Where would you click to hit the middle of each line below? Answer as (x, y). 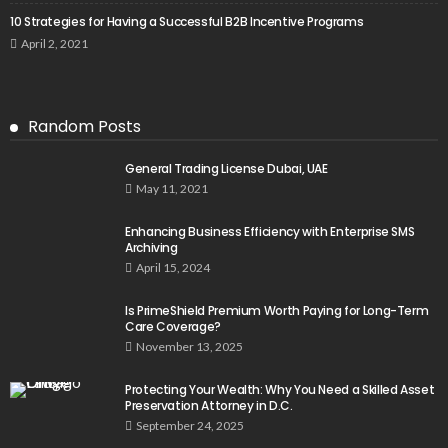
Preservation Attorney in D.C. (209, 406)
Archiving (151, 248)
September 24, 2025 (190, 426)
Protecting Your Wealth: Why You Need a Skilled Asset (280, 390)
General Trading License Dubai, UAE (226, 169)
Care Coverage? (173, 327)
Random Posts (84, 127)
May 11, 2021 (172, 189)
